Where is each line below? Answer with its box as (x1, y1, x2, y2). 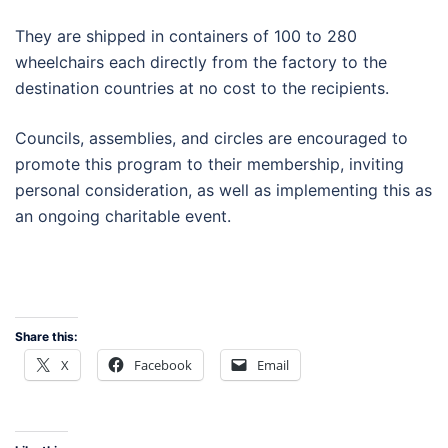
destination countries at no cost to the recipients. (15, 77, 389, 98)
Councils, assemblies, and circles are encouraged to (15, 127, 408, 148)
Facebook (134, 356, 192, 375)
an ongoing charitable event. (15, 205, 231, 226)
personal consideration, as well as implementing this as (15, 179, 432, 200)
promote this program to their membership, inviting (15, 153, 404, 174)
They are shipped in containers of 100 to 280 (15, 25, 357, 46)
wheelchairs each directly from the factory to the (15, 51, 387, 72)
